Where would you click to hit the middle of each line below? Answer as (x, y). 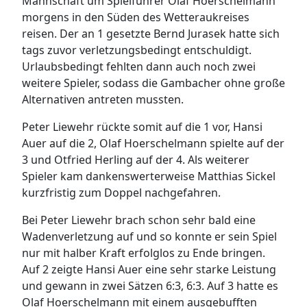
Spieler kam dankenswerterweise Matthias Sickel (149, 176)
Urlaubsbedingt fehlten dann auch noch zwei (139, 66)
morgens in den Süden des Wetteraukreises (136, 17)
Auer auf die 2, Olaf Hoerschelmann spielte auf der (153, 143)
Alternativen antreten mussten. (103, 99)
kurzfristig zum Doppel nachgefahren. (121, 193)
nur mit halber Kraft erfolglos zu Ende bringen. (144, 253)
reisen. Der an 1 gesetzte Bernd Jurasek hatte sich (151, 34)
